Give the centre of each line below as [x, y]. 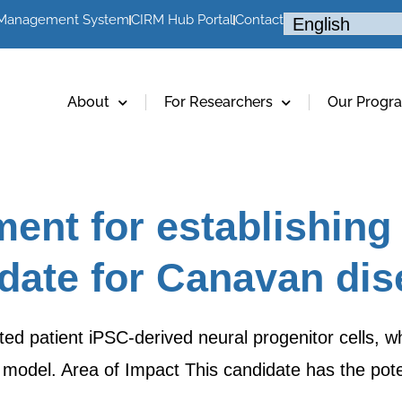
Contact [259, 20]
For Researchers [218, 102]
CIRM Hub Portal [182, 20]
